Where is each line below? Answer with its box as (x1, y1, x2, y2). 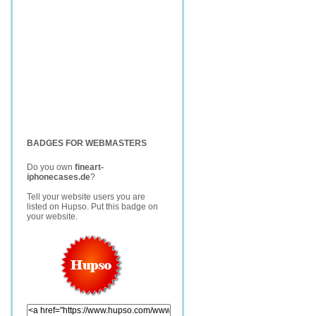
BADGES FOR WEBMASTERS (27, 138, 147, 148)
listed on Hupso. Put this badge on (27, 202, 158, 212)
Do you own (27, 162, 75, 172)
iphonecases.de (27, 172, 90, 182)
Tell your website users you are (27, 192, 145, 202)
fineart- (75, 162, 104, 172)
